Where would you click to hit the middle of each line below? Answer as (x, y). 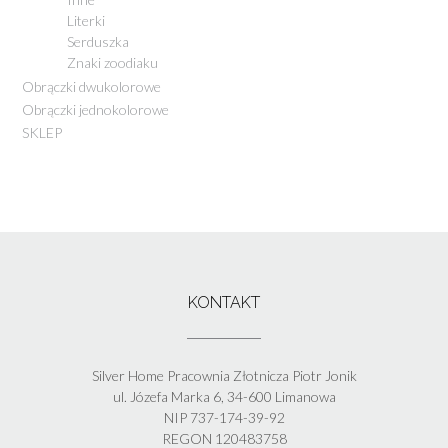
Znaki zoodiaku (112, 62)
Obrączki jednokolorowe (95, 109)
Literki (86, 20)
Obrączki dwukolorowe (91, 86)
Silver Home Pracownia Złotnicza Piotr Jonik (224, 375)
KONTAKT (224, 302)
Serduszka (98, 41)
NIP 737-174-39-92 (224, 417)
